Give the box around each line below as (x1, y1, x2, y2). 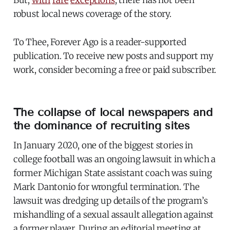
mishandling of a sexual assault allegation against (13, 209, 214, 221)
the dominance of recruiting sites (13, 119, 190, 133)
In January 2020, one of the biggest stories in (13, 140, 193, 151)
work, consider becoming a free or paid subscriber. (13, 64, 217, 76)
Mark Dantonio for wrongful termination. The (13, 181, 200, 193)
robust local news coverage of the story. (13, 8, 171, 20)
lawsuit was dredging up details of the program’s (13, 195, 208, 207)
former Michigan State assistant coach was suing (13, 167, 212, 179)
